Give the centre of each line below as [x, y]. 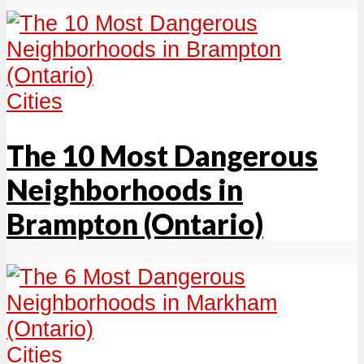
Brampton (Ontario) [135, 224]
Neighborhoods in [125, 190]
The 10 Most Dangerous [162, 156]
